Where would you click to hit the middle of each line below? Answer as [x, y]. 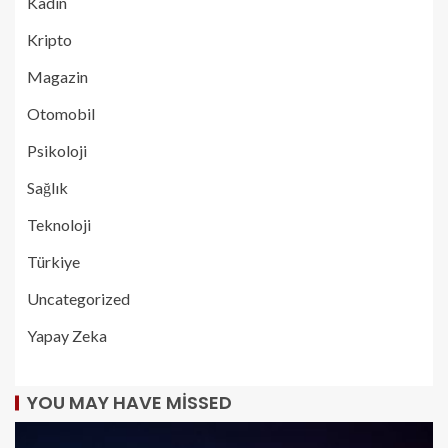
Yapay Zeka [67, 335]
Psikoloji [57, 150]
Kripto [49, 39]
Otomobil [61, 113]
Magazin [57, 76]
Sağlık [47, 187]
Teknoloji [59, 224]
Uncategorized [78, 298]
